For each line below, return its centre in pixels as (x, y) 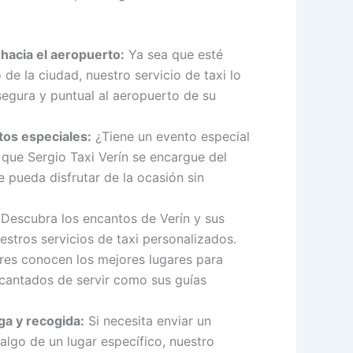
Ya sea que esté (174, 55)
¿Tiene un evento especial (171, 137)
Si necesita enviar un (148, 321)
